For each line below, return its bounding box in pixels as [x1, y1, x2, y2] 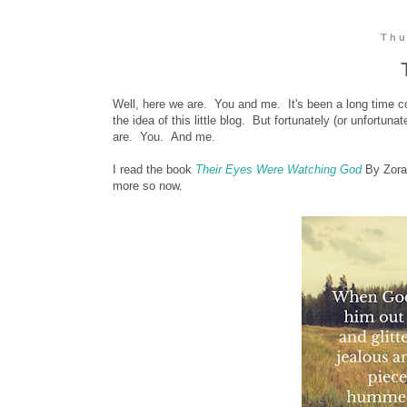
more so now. [113, 178, 183, 193]
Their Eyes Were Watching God [195, 162, 362, 176]
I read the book [113, 162, 195, 176]
